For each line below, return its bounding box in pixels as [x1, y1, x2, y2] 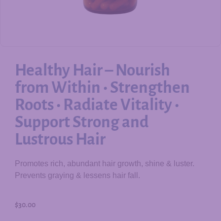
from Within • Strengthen [15, 79, 190, 97]
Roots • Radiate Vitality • [15, 96, 179, 114]
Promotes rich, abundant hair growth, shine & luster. [15, 159, 194, 168]
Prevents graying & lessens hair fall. [15, 171, 140, 180]
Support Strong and [15, 113, 148, 131]
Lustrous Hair [15, 131, 106, 148]
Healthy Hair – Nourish [15, 62, 170, 79]
